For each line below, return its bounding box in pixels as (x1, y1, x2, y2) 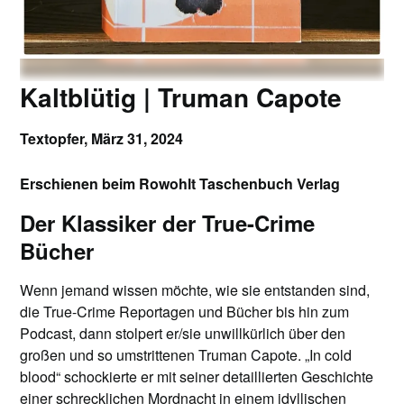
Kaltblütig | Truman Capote (20, 78, 343, 116)
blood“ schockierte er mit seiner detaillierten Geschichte (20, 366, 374, 388)
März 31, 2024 (91, 128, 184, 150)
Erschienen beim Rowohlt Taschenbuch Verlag (20, 173, 341, 195)
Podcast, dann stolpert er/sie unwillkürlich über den (20, 323, 346, 344)
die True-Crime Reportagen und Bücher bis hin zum (20, 301, 350, 323)
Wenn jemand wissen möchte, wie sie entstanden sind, (20, 280, 371, 301)
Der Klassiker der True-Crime (20, 207, 316, 239)
